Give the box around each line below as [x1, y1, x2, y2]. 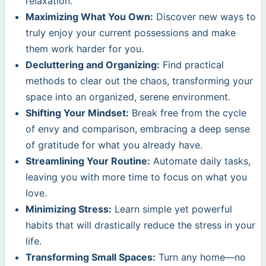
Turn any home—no [156, 251, 246, 264]
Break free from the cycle [129, 107, 247, 119]
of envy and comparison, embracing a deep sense [26, 123, 251, 135]
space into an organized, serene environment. [26, 91, 231, 103]
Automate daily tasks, [150, 155, 251, 167]
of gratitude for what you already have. [26, 139, 203, 151]
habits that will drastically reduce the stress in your [26, 219, 256, 232]
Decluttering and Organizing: [26, 59, 160, 71]
